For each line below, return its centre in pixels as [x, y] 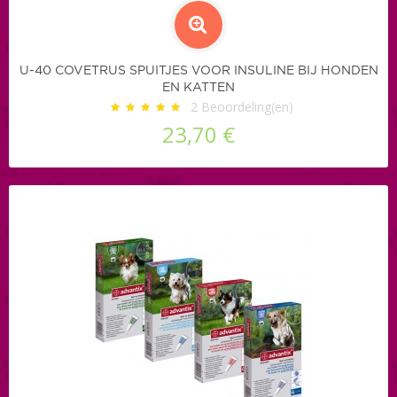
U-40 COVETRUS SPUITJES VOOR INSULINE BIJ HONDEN [198, 70]
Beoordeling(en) [245, 106]
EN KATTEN [198, 87]
